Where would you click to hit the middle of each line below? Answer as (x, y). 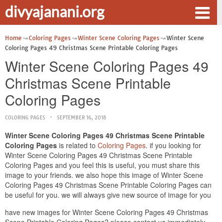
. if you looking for (173, 145)
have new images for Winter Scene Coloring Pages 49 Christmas (107, 212)
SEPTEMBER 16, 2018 (82, 118)
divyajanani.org (55, 11)
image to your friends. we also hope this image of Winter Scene (104, 175)
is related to (77, 145)
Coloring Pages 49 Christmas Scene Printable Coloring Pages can (108, 185)
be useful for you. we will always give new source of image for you (108, 195)
